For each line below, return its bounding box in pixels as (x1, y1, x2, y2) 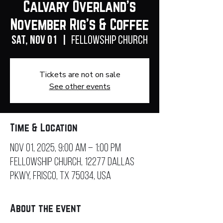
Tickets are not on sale (39, 69, 120, 80)
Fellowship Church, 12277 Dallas (10, 156, 134, 168)
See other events (49, 81, 111, 92)
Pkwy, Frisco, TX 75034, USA (10, 170, 111, 182)
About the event (10, 202, 81, 214)
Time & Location (10, 121, 78, 133)
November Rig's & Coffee (10, 15, 149, 33)
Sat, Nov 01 (11, 34, 57, 47)
